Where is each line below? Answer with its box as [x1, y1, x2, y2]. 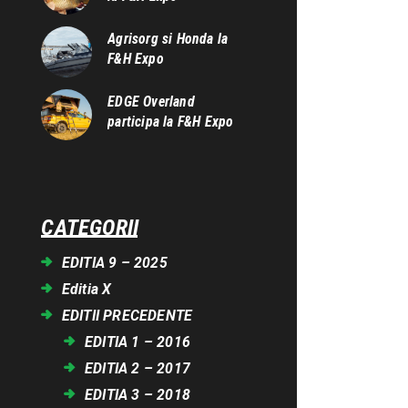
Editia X [61, 280, 112, 299]
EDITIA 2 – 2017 [85, 360, 191, 378]
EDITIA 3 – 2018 [85, 386, 191, 404]
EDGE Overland [107, 93, 195, 111]
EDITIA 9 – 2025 [61, 254, 168, 272]
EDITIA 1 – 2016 [85, 333, 191, 352]
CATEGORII [41, 214, 139, 241]
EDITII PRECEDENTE [61, 307, 193, 325]
